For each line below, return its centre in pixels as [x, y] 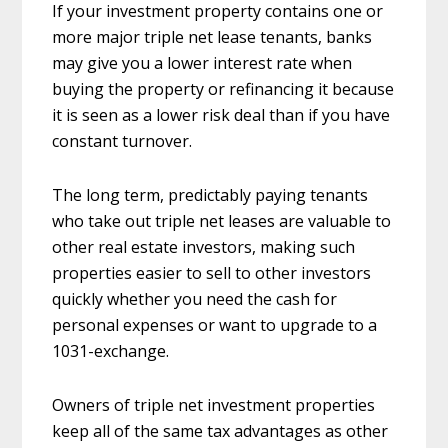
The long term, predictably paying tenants [210, 194]
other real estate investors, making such [204, 246]
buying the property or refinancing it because [223, 88]
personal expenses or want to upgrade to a [215, 324]
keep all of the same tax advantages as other [220, 430]
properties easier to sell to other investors [212, 272]
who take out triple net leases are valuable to [222, 220]
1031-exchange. [111, 350]
